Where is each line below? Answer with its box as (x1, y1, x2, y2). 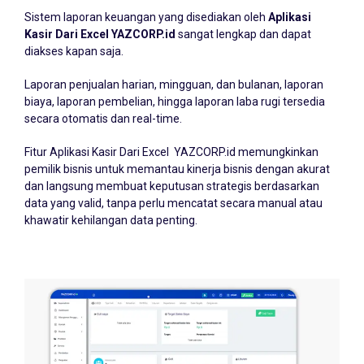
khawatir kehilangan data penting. (24, 214, 197, 227)
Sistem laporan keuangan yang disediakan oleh (24, 11, 268, 24)
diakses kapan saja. (24, 45, 123, 58)
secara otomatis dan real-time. (24, 112, 182, 126)
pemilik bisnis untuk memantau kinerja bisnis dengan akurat (24, 162, 330, 176)
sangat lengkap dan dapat (175, 28, 311, 41)
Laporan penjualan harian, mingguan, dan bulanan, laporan (24, 78, 323, 92)
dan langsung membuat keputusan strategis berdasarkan (24, 180, 319, 193)
